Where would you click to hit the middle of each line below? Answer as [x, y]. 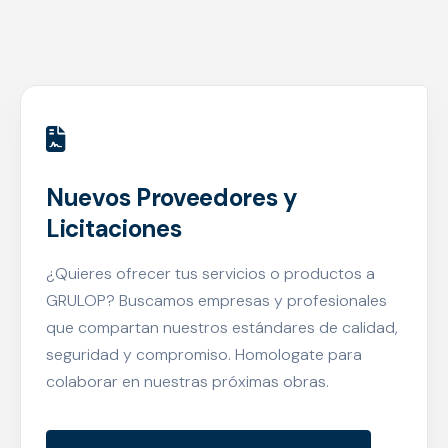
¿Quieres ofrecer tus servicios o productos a [210, 273]
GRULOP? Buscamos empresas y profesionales [216, 300]
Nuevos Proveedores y [172, 197]
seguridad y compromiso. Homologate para [204, 354]
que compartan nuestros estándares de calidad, [222, 327]
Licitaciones [114, 228]
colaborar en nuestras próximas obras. [187, 381]
